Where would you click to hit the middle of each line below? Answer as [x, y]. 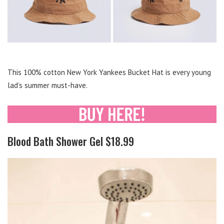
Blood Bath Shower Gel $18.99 [71, 141]
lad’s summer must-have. [47, 85]
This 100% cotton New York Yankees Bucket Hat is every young [109, 72]
